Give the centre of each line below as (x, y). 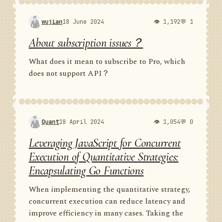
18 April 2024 (82, 122)
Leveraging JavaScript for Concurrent (105, 143)
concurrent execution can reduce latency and (107, 201)
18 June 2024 (83, 22)
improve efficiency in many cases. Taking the (106, 213)
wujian (52, 22)
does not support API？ (69, 74)
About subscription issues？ (86, 43)
